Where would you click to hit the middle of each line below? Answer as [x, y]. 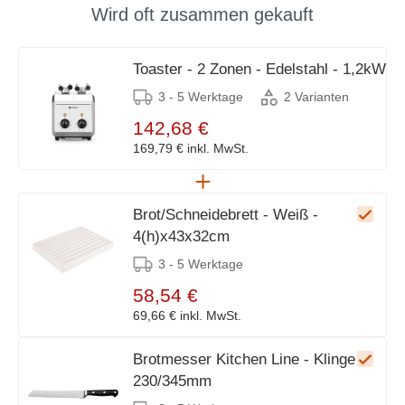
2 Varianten [316, 97]
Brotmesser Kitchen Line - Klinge [244, 359]
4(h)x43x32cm [181, 236]
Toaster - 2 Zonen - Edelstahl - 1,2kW [259, 69]
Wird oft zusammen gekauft [202, 14]
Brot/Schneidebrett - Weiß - [226, 214]
